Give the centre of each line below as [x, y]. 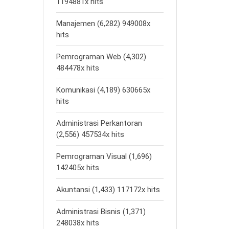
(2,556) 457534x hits [90, 134]
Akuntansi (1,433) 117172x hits [108, 190]
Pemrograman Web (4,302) [101, 57]
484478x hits [77, 68]
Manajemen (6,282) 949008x [103, 24]
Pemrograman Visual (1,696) [104, 156]
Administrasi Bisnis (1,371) [101, 212]
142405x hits [77, 168]
